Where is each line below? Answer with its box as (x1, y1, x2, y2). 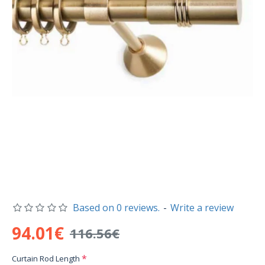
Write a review (170, 201, 234, 214)
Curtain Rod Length (12, 253, 80, 264)
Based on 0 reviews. (72, 201, 160, 214)
